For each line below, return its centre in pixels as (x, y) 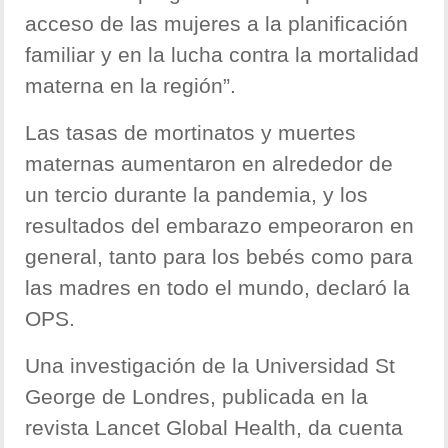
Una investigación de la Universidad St (210, 366)
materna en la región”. (131, 86)
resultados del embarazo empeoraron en (220, 226)
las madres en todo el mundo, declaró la (218, 288)
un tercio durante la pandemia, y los (197, 195)
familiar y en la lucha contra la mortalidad (222, 55)
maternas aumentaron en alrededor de (209, 164)
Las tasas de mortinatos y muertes (191, 133)
